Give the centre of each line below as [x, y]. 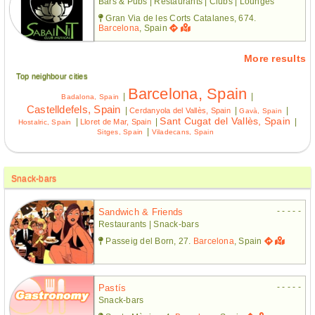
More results [275, 58]
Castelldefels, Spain [73, 109]
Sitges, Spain [120, 131]
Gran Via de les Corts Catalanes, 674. [180, 18]
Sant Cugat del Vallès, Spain [225, 121]
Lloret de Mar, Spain [116, 121]
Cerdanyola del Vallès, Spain [180, 110]
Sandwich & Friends [141, 212]
